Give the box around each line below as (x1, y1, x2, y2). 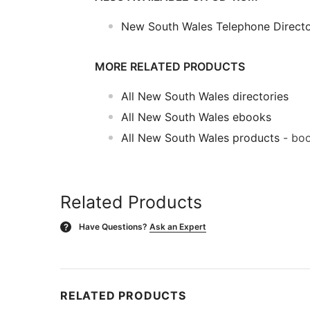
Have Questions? (79, 221, 147, 232)
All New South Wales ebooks (121, 109, 271, 124)
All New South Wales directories (121, 89, 289, 103)
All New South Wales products (121, 130, 280, 145)
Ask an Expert (149, 221, 206, 232)
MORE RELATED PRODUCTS (95, 59, 245, 73)
